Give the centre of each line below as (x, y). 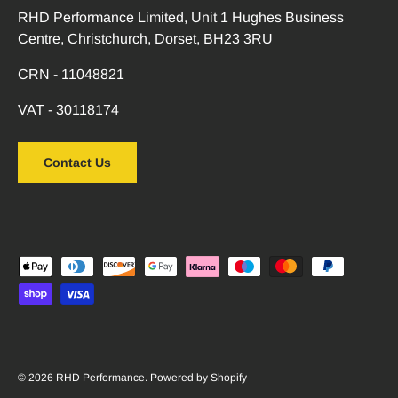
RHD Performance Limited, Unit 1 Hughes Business (181, 18)
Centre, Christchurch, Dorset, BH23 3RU (145, 39)
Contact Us (77, 163)
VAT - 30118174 (68, 110)
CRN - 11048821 (71, 75)
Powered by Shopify (199, 378)
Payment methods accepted (104, 266)
